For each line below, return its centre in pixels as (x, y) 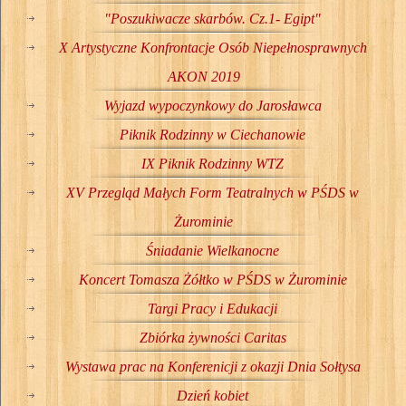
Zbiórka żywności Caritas (213, 337)
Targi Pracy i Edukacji (213, 308)
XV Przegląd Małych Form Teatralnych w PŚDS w (213, 192)
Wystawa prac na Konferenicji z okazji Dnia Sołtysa (213, 366)
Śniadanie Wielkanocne (213, 250)
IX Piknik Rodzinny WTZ (213, 163)
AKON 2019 (203, 76)
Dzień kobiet (213, 395)
